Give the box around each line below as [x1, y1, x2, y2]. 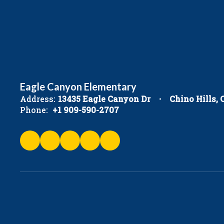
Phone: [20, 104, 48, 115]
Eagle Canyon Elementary [20, 80, 136, 92]
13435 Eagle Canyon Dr [58, 93, 150, 104]
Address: [20, 93, 55, 104]
